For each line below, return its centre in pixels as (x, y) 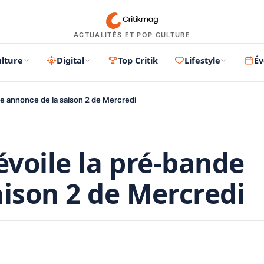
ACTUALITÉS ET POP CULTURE (132, 35)
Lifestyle (202, 60)
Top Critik (138, 60)
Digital (70, 60)
